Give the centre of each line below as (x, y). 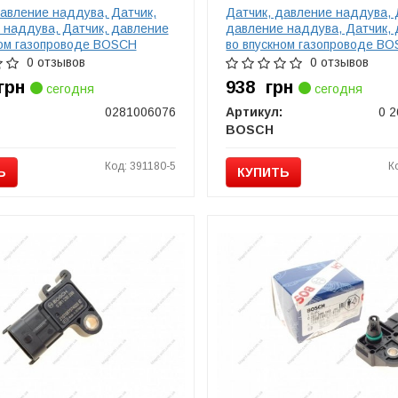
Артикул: (255, 112)
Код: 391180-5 (141, 166)
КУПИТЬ (264, 172)
